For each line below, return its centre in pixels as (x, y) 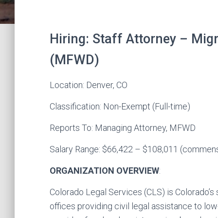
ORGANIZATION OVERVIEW (104, 171)
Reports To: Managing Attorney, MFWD (123, 128)
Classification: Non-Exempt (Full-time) (120, 106)
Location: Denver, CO (89, 85)
